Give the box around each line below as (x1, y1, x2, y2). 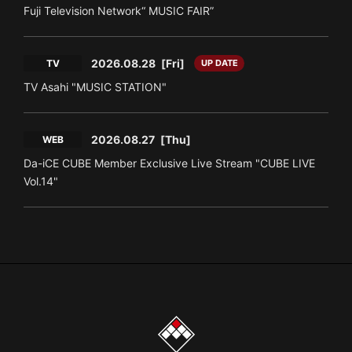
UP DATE (200, 57, 238, 68)
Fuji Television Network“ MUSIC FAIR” (24, 4, 214, 17)
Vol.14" (24, 174, 58, 188)
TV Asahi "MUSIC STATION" (24, 80, 167, 93)
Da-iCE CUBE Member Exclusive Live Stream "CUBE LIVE (24, 156, 315, 170)
